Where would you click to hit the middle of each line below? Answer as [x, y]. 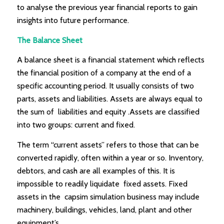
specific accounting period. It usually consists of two [105, 86]
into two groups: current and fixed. [76, 125]
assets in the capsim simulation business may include [108, 196]
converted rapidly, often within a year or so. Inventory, [110, 157]
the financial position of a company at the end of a [104, 73]
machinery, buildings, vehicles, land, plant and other [104, 209]
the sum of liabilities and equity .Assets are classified [108, 112]
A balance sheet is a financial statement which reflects [110, 60]
